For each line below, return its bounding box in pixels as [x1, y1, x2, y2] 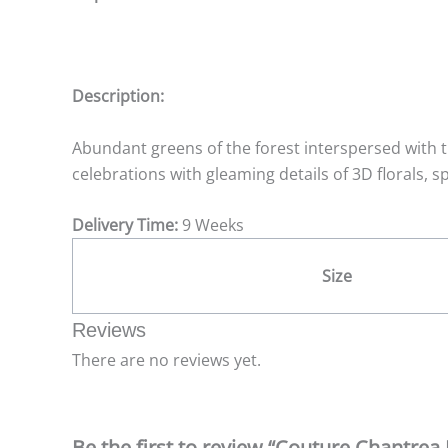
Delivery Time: [72, 214, 178, 237]
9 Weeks [178, 214, 244, 237]
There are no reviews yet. [72, 349, 261, 372]
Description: [72, 85, 164, 108]
